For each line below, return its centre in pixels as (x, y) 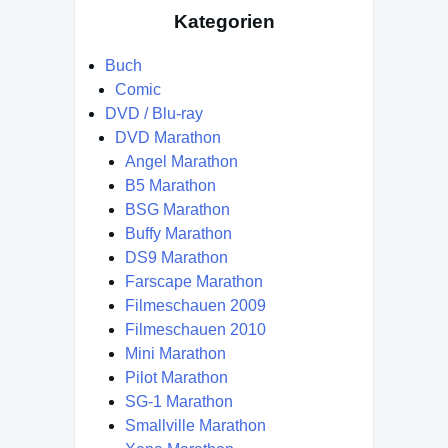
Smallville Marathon (195, 426)
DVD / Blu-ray (154, 114)
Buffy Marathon (178, 234)
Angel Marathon (181, 162)
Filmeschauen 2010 (195, 330)
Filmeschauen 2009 (195, 306)
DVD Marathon (168, 138)
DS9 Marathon (176, 258)
